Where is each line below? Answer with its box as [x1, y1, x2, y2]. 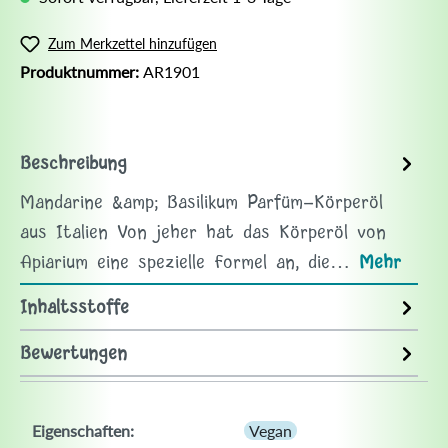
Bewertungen [20, 343, 127, 364]
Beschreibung [20, 153, 127, 174]
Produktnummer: [20, 61, 143, 81]
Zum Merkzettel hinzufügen [48, 35, 217, 53]
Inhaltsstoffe [20, 297, 129, 318]
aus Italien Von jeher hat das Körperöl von [20, 222, 386, 243]
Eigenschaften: [32, 420, 134, 440]
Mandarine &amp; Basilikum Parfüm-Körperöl [20, 192, 383, 213]
